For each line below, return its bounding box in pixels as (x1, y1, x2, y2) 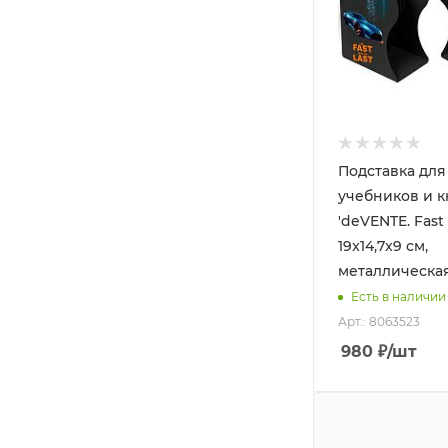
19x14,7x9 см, (338, 236, 428, 255)
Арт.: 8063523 (338, 313, 420, 329)
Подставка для (338, 161, 446, 180)
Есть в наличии (351, 289, 446, 305)
